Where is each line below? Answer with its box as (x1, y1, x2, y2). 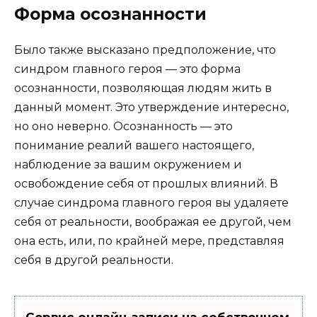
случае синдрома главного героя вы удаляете (14, 195, 289, 209)
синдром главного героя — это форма (14, 62, 241, 76)
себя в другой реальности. (14, 253, 173, 267)
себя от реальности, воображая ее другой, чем (14, 214, 292, 229)
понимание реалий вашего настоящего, (14, 138, 254, 152)
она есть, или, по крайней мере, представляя (14, 234, 284, 248)
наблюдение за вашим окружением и (14, 157, 242, 171)
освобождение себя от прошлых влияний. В (14, 176, 278, 190)
